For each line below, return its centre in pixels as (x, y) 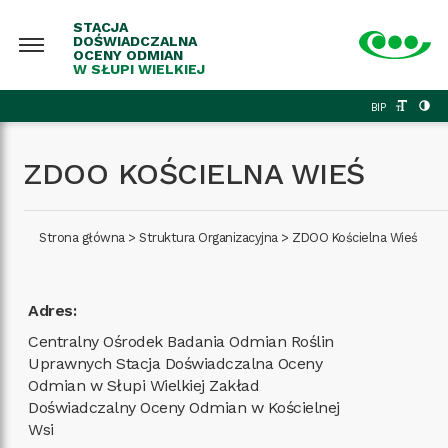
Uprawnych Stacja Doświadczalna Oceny (175, 363)
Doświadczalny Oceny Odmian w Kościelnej (184, 407)
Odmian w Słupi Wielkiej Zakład (144, 385)
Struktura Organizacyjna (208, 237)
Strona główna (82, 237)
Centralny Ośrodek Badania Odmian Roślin (181, 341)
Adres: (52, 310)
